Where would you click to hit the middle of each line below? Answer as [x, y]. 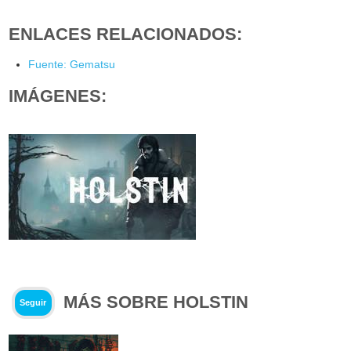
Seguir [33, 303]
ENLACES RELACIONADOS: [126, 34]
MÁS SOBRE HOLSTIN [156, 302]
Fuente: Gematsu [72, 64]
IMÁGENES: [58, 96]
